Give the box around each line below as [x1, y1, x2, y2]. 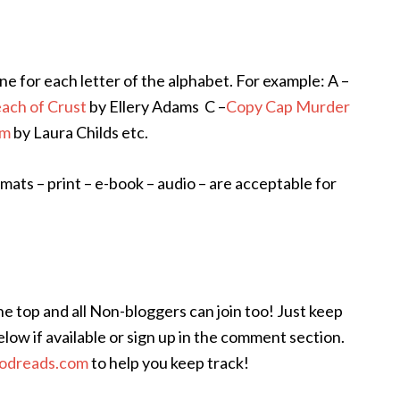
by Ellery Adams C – [89, 96, 226, 116]
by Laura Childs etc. [11, 122, 148, 142]
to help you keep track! [91, 353, 249, 372]
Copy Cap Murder [226, 96, 350, 116]
